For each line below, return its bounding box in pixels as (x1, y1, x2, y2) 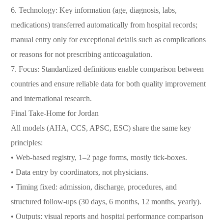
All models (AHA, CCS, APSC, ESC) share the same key (11, 124, 192, 132)
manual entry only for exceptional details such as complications (11, 35, 206, 44)
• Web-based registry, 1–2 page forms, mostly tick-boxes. (11, 153, 188, 162)
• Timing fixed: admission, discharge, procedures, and (11, 183, 177, 191)
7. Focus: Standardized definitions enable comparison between (11, 65, 204, 73)
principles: (11, 138, 43, 147)
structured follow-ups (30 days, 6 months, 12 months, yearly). (11, 197, 202, 206)
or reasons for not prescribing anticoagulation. (11, 50, 153, 58)
